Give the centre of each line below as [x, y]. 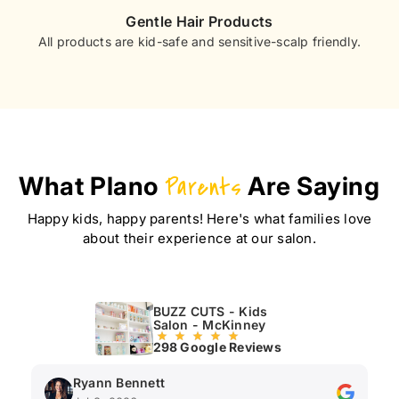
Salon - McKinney [209, 324]
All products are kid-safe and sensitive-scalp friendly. [199, 42]
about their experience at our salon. [199, 239]
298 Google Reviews [217, 346]
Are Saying [311, 187]
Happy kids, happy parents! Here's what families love [199, 219]
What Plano [92, 187]
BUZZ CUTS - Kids [210, 311]
